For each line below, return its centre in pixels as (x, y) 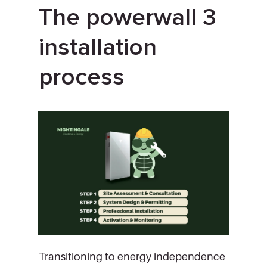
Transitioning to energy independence (132, 256)
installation (98, 47)
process (82, 77)
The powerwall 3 (128, 17)
